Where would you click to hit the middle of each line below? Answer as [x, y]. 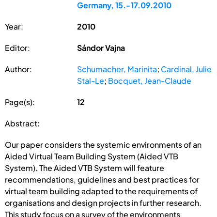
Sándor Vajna [101, 47]
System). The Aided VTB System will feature [85, 168]
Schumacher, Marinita [117, 69]
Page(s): [20, 102]
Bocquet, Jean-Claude [150, 80]
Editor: [17, 47]
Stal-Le [91, 80]
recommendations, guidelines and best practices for [102, 179]
